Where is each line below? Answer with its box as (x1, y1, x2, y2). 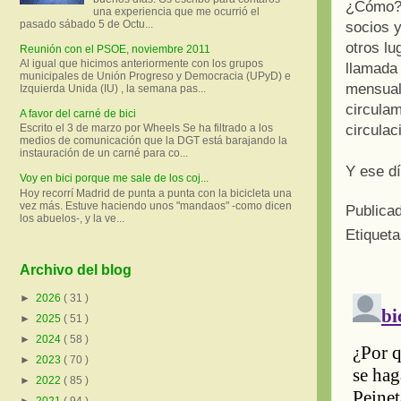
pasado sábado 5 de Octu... (20, 17, 153, 30)
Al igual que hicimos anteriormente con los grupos (20, 56, 263, 70)
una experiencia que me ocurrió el (92, 4, 260, 18)
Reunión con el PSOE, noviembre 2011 (20, 42, 210, 55)
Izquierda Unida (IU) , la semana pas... (20, 81, 206, 95)
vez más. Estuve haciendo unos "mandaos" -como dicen (20, 199, 292, 212)
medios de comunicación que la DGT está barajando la (20, 134, 287, 148)
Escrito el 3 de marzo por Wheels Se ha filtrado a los (20, 122, 273, 135)
